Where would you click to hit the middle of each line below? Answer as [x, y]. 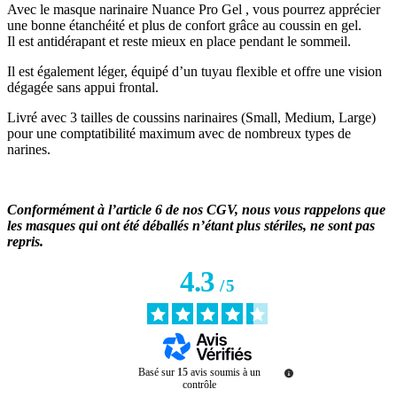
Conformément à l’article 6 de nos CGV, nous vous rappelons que [196, 210]
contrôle [199, 385]
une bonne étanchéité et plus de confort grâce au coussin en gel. [184, 26]
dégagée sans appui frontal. [83, 88]
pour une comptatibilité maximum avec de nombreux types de [179, 134]
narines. [29, 150]
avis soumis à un [226, 373]
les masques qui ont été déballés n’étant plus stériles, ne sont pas [191, 226]
